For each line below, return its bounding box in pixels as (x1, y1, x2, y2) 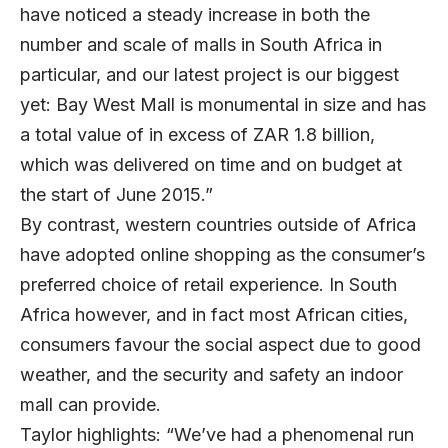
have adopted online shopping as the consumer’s (20, 244, 425, 266)
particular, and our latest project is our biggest (20, 64, 399, 86)
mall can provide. (20, 394, 161, 416)
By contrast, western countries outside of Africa (20, 214, 416, 236)
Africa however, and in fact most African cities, (20, 304, 408, 326)
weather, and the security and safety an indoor (20, 364, 403, 386)
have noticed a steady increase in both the (20, 4, 370, 26)
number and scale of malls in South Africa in (20, 34, 382, 56)
